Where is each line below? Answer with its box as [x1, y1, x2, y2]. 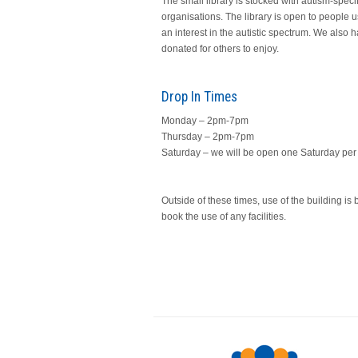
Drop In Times [161, 89, 237, 105]
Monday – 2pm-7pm [161, 115, 249, 126]
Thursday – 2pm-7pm [161, 131, 254, 142]
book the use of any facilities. [161, 211, 286, 222]
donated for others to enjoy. [161, 43, 279, 54]
